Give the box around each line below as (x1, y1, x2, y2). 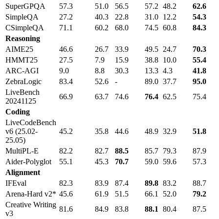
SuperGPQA (5, 2, 45, 11)
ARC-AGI (5, 66, 39, 75)
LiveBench (5, 88, 40, 97)
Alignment (5, 168, 40, 177)
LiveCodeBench (5, 118, 56, 127)
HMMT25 (5, 56, 38, 65)
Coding (5, 108, 30, 116)
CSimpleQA (5, 23, 44, 32)
